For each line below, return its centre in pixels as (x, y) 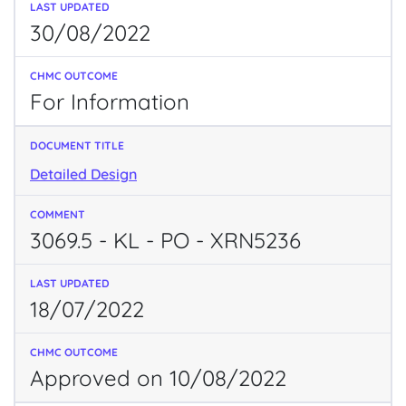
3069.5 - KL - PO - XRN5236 (165, 240)
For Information (110, 101)
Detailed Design (83, 174)
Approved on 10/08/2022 (158, 377)
